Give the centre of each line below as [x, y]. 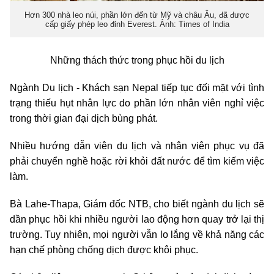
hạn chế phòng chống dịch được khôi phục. [104, 250]
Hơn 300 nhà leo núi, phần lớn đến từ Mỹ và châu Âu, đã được [137, 15]
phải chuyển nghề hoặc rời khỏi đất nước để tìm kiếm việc [137, 161]
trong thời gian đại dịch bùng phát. [84, 119]
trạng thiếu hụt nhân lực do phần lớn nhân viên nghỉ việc [137, 103]
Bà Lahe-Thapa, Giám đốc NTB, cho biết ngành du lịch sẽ [137, 204]
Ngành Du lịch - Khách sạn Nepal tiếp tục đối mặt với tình [137, 88]
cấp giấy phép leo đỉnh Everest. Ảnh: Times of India [137, 24]
